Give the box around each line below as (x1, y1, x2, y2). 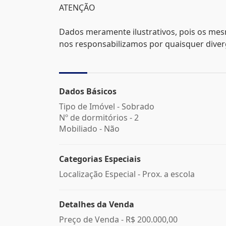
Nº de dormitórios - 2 (59, 112, 139, 123)
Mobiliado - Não (59, 123, 120, 134)
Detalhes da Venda (59, 199, 134, 210)
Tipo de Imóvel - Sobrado (59, 101, 154, 112)
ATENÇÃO (59, 2, 95, 13)
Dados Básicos (59, 86, 117, 97)
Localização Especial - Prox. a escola (59, 168, 195, 180)
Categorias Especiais (59, 153, 141, 164)
